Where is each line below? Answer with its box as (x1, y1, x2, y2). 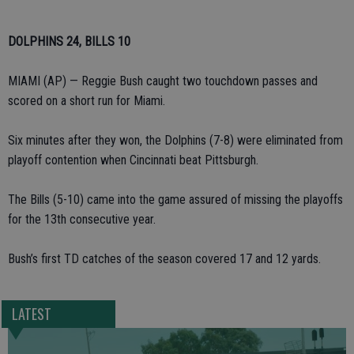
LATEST (11, 303, 51, 325)
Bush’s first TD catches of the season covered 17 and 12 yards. (8, 251, 321, 266)
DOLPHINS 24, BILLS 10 (8, 34, 130, 49)
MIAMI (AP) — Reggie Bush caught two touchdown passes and (8, 73, 318, 88)
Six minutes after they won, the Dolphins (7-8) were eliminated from (8, 133, 343, 148)
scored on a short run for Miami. (8, 93, 165, 108)
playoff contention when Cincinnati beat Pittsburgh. (8, 153, 258, 168)
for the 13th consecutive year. (8, 212, 156, 227)
